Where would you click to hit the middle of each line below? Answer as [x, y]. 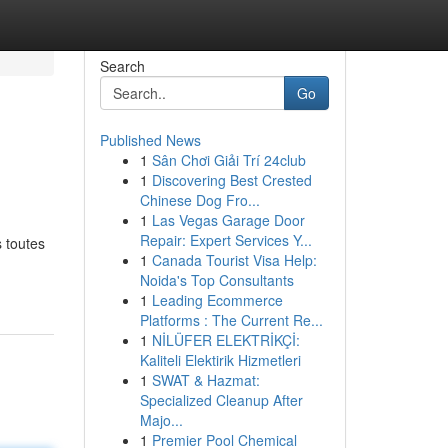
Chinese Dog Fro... [199, 200]
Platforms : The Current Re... [231, 320]
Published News [150, 140]
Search [122, 66]
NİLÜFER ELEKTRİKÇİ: [225, 340]
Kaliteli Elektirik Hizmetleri [220, 360]
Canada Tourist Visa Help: [234, 260]
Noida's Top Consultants [216, 280]
